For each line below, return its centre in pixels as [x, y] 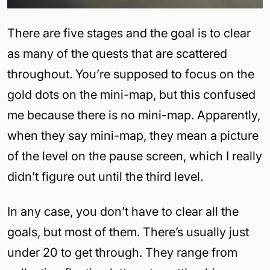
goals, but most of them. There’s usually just [128, 232]
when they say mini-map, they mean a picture [133, 136]
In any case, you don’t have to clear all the [123, 212]
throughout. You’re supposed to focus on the [131, 74]
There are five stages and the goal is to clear [129, 33]
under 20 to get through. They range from [122, 253]
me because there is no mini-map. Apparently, [134, 115]
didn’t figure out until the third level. [105, 177]
